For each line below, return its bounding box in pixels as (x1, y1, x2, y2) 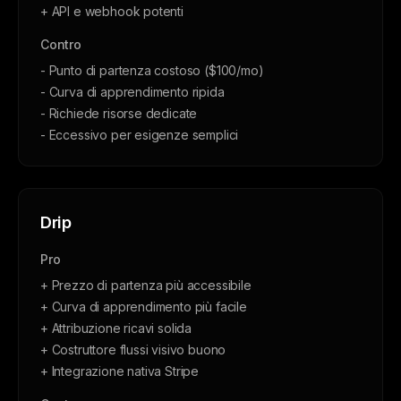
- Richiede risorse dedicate (40, 106, 198, 121)
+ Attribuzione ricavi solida (40, 320, 192, 336)
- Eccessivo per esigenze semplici (40, 127, 239, 142)
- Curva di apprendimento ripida (40, 84, 225, 99)
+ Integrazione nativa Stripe (40, 363, 200, 379)
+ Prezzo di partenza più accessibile (40, 277, 252, 293)
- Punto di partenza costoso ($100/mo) (40, 63, 264, 78)
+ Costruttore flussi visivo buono (40, 342, 226, 357)
